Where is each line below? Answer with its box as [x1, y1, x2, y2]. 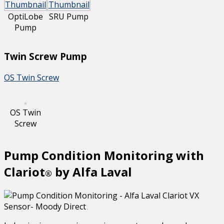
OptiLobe [8, 10, 43, 22]
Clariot [4, 163, 45, 180]
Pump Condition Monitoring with [4, 147, 204, 164]
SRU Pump [49, 10, 89, 22]
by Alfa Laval [52, 163, 132, 180]
